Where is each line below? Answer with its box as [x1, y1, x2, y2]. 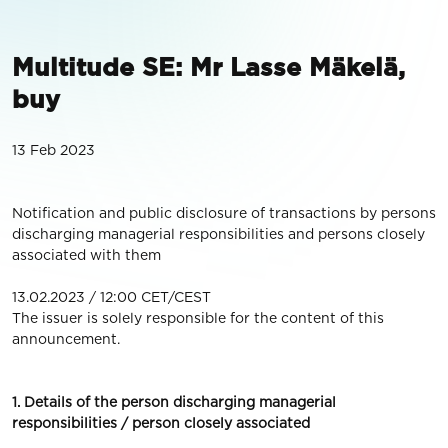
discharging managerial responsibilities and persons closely [12, 226, 425, 242]
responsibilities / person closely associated [12, 415, 310, 431]
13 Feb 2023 [12, 142, 95, 158]
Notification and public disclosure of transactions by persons [12, 205, 436, 221]
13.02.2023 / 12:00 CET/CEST [12, 289, 211, 305]
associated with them [12, 247, 161, 263]
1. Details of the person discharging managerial [12, 394, 336, 410]
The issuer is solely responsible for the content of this [12, 310, 384, 326]
